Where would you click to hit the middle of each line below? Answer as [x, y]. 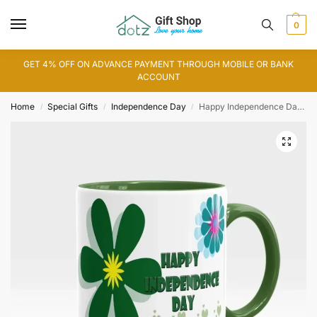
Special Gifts [73, 106]
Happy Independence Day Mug [248, 106]
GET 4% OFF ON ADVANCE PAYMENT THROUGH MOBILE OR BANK [158, 64]
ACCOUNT [158, 77]
